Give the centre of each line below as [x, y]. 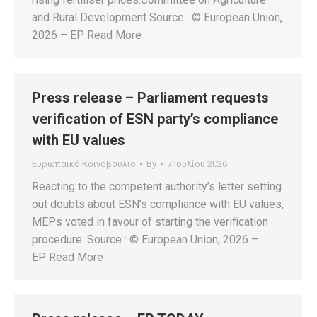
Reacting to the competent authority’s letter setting [157, 186]
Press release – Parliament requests [150, 98]
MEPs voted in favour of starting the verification [150, 222]
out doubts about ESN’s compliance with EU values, [158, 204]
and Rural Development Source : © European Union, [157, 18]
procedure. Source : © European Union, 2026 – [145, 240]
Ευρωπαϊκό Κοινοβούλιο [84, 164]
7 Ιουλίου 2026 [197, 164]
